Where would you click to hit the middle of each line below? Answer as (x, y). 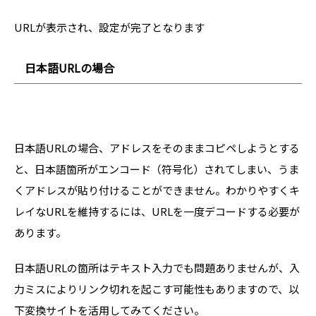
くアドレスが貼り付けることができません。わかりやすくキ (157, 190)
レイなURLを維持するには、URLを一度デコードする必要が (157, 211)
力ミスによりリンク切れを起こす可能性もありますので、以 (157, 288)
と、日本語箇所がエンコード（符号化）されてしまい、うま (157, 169)
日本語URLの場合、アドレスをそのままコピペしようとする (157, 147)
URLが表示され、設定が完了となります (109, 27)
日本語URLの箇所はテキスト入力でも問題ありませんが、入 (157, 267)
